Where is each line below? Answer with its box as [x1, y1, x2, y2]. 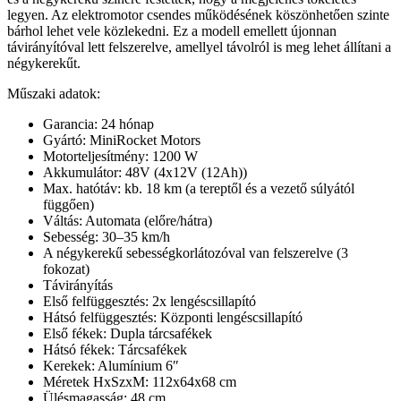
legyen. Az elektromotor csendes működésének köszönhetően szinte [7, 6, 389, 22]
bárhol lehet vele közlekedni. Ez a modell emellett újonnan [7, 22, 337, 38]
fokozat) [43, 260, 90, 277]
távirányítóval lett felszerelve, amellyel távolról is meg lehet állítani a [7, 38, 391, 55]
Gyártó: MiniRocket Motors [43, 132, 200, 148]
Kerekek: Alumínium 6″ [43, 357, 179, 373]
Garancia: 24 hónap [43, 115, 154, 132]
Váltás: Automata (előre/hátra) [43, 212, 212, 228]
